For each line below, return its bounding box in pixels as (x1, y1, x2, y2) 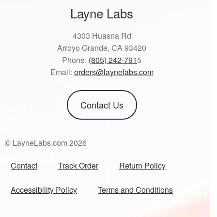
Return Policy (119, 160, 166, 171)
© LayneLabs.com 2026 (5, 137, 87, 149)
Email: (50, 66, 74, 78)
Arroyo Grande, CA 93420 (57, 42, 147, 54)
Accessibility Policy (11, 184, 77, 196)
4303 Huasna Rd (72, 30, 131, 42)
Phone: (62, 54, 89, 66)
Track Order (58, 160, 98, 171)
